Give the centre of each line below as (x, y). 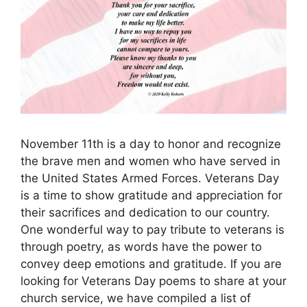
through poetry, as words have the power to (141, 247)
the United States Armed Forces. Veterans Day (150, 179)
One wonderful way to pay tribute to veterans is (152, 230)
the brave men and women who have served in (150, 161)
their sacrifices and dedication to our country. (145, 213)
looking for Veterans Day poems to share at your (153, 281)
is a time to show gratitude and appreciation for (151, 196)
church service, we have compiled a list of (136, 298)
